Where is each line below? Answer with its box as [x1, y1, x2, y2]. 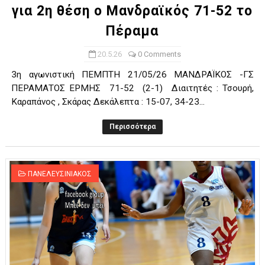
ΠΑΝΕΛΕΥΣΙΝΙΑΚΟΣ [27, 170, 92, 178]
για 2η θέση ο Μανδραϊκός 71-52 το [12, 3, 253, 19]
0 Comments [137, 50, 181, 59]
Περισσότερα [109, 122, 156, 131]
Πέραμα [106, 23, 159, 39]
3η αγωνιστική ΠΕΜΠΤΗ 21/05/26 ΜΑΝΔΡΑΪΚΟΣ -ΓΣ [11, 69, 254, 80]
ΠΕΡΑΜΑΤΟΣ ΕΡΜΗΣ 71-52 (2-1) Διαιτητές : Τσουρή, [11, 83, 254, 93]
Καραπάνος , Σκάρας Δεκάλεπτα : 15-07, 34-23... [11, 96, 205, 107]
